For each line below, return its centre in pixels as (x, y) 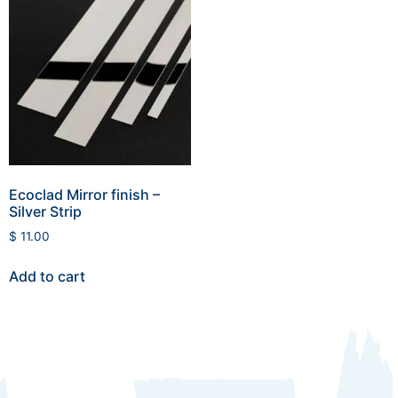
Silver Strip (45, 212)
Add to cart (47, 276)
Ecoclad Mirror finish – (84, 195)
